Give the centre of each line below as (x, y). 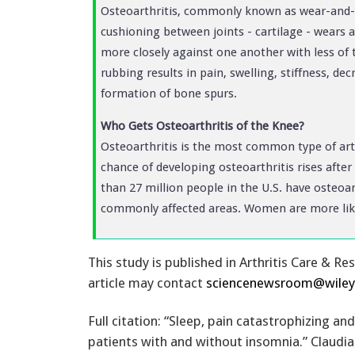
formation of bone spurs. (169, 93)
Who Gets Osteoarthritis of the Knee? (202, 126)
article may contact (147, 282)
